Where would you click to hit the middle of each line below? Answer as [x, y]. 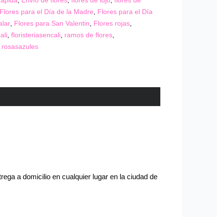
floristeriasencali [36, 35]
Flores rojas [112, 24]
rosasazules [20, 47]
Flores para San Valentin [52, 24]
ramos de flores [89, 35]
